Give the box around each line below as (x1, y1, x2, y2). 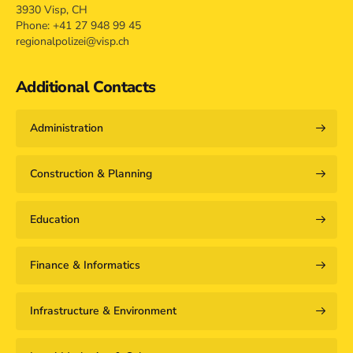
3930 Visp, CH (16, 2, 87, 17)
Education (30, 212, 80, 227)
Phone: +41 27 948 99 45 (16, 18, 141, 33)
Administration (30, 121, 103, 136)
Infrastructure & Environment (30, 303, 176, 318)
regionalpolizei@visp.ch (16, 34, 129, 49)
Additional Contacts (16, 76, 156, 98)
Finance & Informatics (30, 258, 140, 273)
